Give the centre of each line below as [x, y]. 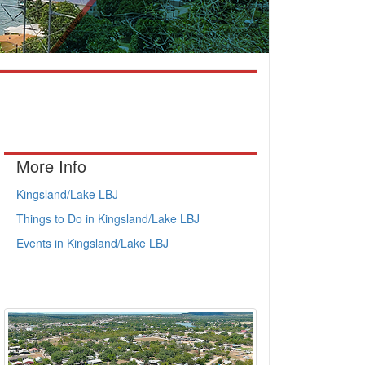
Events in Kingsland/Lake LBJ [92, 243]
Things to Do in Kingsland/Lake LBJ [108, 218]
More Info [51, 166]
